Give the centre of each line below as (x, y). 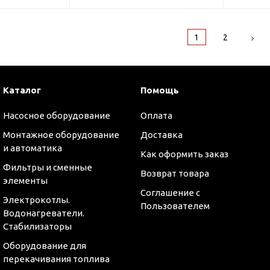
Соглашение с (170, 193)
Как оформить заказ (184, 154)
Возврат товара (174, 173)
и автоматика (33, 148)
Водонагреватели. (44, 213)
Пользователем (175, 206)
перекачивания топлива (56, 259)
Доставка (161, 135)
